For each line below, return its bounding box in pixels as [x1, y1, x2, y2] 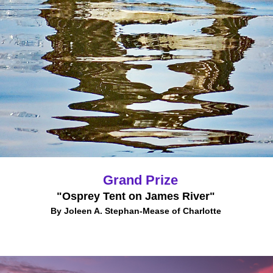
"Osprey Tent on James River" [57, 190, 215, 202]
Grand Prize [102, 172, 178, 188]
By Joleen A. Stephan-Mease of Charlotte [51, 206, 221, 216]
